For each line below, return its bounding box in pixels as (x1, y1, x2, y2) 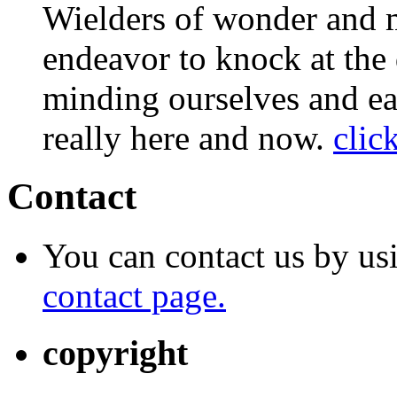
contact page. (43, 276, 226, 315)
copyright (43, 333, 188, 374)
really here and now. (43, 118, 333, 157)
